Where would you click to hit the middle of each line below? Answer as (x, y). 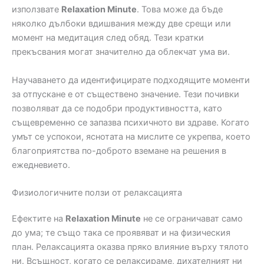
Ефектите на (39, 219)
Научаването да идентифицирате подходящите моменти (131, 80)
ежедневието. (41, 165)
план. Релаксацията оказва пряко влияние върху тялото (130, 247)
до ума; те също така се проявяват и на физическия (121, 233)
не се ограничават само (192, 219)
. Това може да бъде (180, 10)
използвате (37, 10)
